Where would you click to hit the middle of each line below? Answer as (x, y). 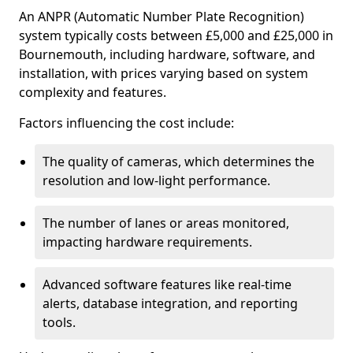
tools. (59, 322)
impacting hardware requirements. (147, 242)
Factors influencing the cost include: (126, 123)
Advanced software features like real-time (167, 284)
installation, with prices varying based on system (163, 73)
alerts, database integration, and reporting (170, 303)
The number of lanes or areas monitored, (166, 223)
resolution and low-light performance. (156, 180)
